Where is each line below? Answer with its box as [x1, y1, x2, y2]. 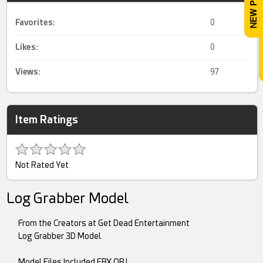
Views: [15, 67, 41, 76]
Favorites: [15, 18, 56, 27]
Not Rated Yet [15, 160, 69, 170]
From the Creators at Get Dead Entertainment [18, 218, 190, 228]
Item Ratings [15, 113, 79, 126]
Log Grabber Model [6, 190, 129, 207]
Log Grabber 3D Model [18, 231, 102, 241]
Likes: [15, 42, 39, 52]
